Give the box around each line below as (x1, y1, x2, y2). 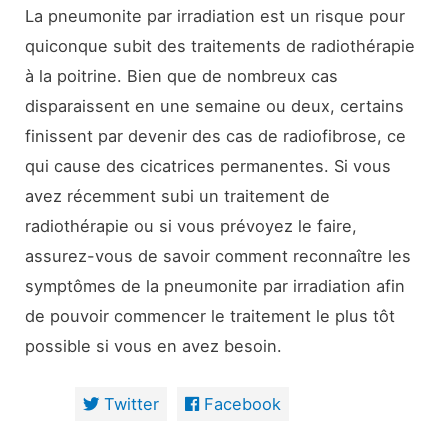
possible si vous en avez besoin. (25, 336, 283, 357)
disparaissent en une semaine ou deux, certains (25, 96, 405, 117)
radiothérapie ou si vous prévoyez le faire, (25, 216, 358, 237)
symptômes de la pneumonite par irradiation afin (25, 276, 406, 297)
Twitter (103, 394, 159, 415)
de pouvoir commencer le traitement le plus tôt (25, 306, 396, 327)
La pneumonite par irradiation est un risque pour (25, 6, 406, 27)
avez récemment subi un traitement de (25, 186, 331, 207)
